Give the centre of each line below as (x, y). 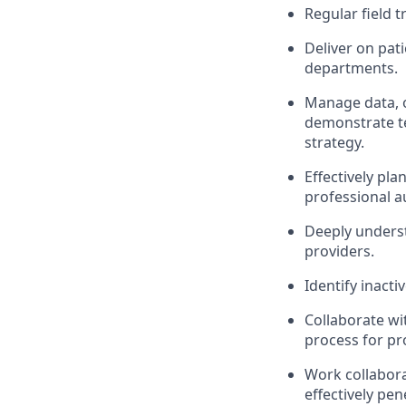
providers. (339, 251)
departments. (351, 68)
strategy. (334, 143)
